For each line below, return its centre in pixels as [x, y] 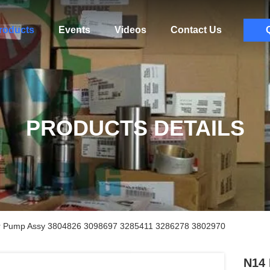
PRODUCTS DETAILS [135, 128]
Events [74, 30]
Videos [130, 30]
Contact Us [196, 30]
